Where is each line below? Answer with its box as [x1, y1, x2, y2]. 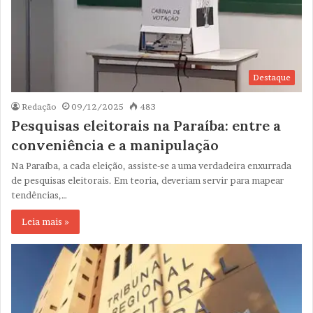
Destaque [253, 72, 291, 83]
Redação [22, 101, 57, 112]
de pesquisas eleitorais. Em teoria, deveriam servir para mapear [11, 175, 284, 187]
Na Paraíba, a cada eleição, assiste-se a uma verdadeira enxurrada [11, 160, 291, 172]
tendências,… [11, 189, 67, 201]
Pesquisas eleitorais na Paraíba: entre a [11, 117, 281, 135]
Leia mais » [22, 216, 69, 228]
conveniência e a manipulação [11, 136, 219, 154]
